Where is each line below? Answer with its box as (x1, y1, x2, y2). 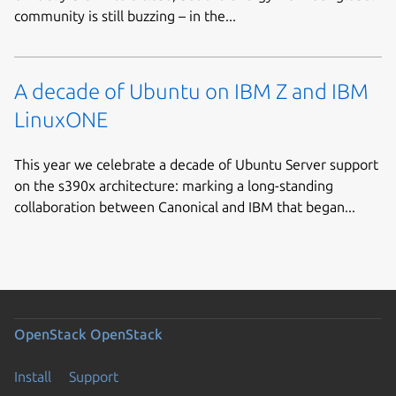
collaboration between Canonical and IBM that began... (14, 199, 355, 216)
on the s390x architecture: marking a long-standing (14, 178, 333, 194)
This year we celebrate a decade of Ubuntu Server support (14, 156, 378, 173)
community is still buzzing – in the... (14, 8, 236, 25)
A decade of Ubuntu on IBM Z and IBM (14, 79, 369, 103)
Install (14, 369, 51, 385)
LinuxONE (14, 107, 108, 132)
